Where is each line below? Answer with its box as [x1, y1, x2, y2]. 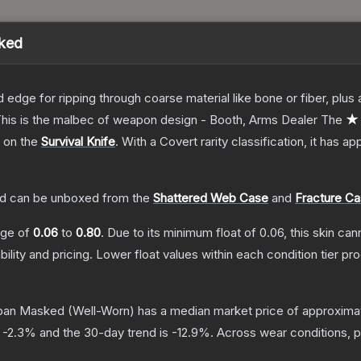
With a [118, 134, 160, 150]
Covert [160, 134, 197, 150]
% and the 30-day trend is [24, 325, 172, 341]
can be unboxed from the [6, 190, 150, 206]
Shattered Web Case [153, 190, 268, 206]
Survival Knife [41, 134, 115, 150]
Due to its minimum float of [107, 225, 259, 241]
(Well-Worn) [64, 303, 135, 319]
